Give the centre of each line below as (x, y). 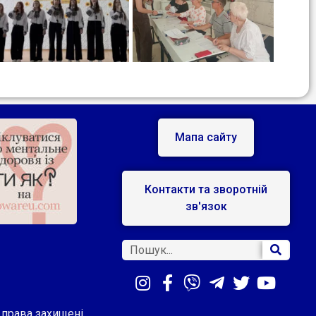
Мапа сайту (206, 138)
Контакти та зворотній (206, 190)
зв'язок (206, 207)
